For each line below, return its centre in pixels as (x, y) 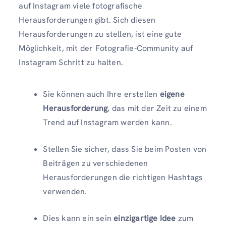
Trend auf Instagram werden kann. (107, 123)
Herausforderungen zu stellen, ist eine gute (100, 34)
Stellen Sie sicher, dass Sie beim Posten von (125, 149)
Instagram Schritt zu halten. (71, 63)
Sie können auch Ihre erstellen (101, 94)
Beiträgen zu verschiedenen (96, 163)
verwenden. (65, 192)
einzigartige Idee (146, 218)
